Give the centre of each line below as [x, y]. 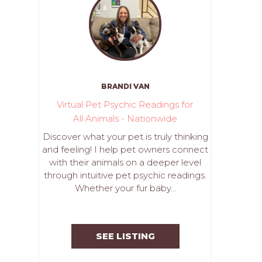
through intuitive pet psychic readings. [125, 175]
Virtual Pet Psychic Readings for [125, 104]
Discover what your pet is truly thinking [125, 137]
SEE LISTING [125, 236]
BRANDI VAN [125, 86]
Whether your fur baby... [125, 188]
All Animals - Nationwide [125, 118]
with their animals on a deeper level [125, 162]
